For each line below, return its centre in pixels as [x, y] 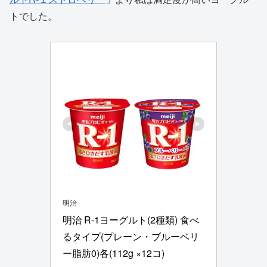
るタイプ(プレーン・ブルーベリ [131, 236]
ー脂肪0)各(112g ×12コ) [114, 253]
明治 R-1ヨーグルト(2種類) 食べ [131, 219]
